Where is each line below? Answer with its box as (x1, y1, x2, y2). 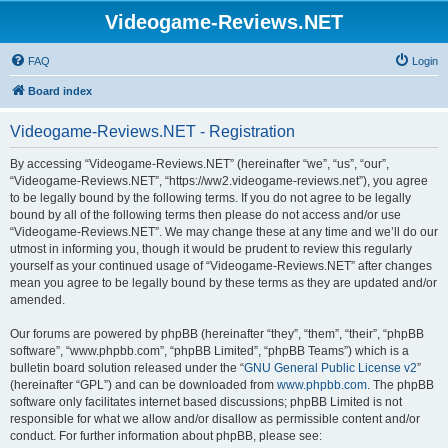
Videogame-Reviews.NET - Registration (10, 123, 295, 140)
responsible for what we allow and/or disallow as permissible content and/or (10, 412, 420, 426)
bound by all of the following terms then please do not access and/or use (10, 208, 401, 222)
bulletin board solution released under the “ (10, 361, 244, 375)
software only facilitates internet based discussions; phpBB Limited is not (10, 395, 402, 409)
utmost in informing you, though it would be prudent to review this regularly (10, 242, 412, 256)
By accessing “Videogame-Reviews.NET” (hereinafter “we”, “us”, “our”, (10, 157, 389, 171)
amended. (10, 293, 65, 307)
